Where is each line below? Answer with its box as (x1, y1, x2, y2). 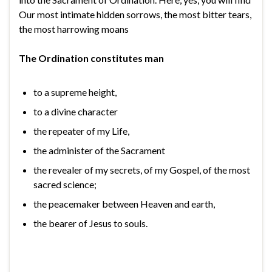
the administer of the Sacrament (33, 144, 165, 156)
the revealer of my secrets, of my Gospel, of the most (33, 163, 250, 175)
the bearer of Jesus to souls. (33, 217, 148, 229)
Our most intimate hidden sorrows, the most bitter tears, (19, 8, 251, 20)
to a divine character (33, 105, 118, 117)
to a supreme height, (33, 86, 117, 98)
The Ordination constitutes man (19, 52, 164, 64)
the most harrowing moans (19, 22, 129, 35)
